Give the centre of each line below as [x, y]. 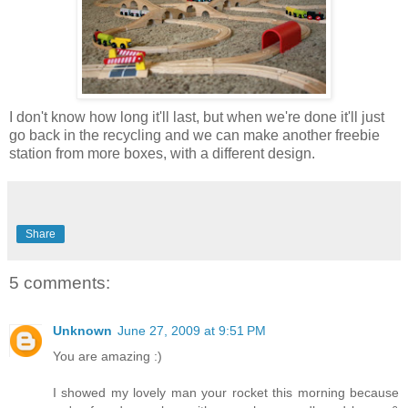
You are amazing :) [107, 356]
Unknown [82, 330]
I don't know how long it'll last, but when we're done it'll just [197, 117]
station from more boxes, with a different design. [162, 154]
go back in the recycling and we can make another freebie [194, 136]
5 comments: [60, 283]
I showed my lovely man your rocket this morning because [226, 392]
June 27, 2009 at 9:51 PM [192, 330]
